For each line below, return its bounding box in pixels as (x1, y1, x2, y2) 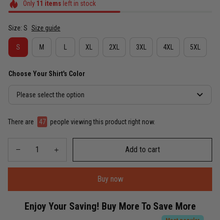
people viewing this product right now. (49, 117, 155, 126)
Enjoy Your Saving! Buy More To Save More (24, 200, 196, 212)
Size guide (31, 24, 60, 32)
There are (8, 117, 35, 126)
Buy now (97, 174, 123, 184)
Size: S (8, 24, 27, 32)
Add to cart (125, 145, 160, 155)
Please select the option (17, 90, 84, 99)
